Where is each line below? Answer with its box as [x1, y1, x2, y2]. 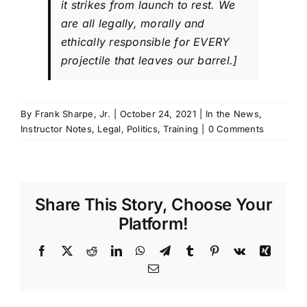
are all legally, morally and [61, 16, 205, 30]
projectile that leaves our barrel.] [61, 53, 238, 67]
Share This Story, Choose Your [34, 194, 273, 214]
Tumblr [195, 244, 228, 256]
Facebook [47, 244, 91, 256]
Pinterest [219, 244, 258, 256]
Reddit [97, 244, 127, 256]
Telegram [169, 244, 212, 256]
